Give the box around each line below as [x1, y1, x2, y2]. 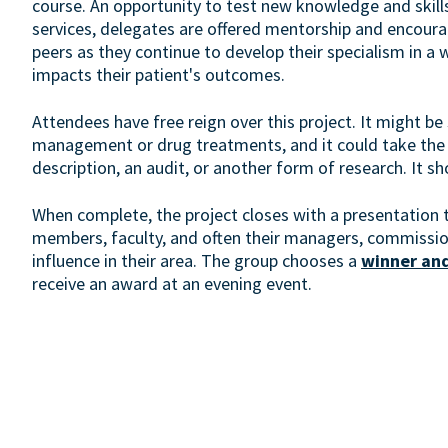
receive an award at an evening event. [32, 272, 312, 295]
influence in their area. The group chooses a [32, 249, 361, 272]
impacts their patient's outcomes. [32, 63, 285, 86]
